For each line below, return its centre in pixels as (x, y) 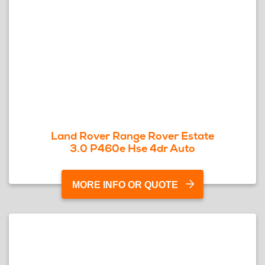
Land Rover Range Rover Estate (132, 136)
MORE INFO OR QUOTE (125, 185)
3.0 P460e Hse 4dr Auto (132, 148)
